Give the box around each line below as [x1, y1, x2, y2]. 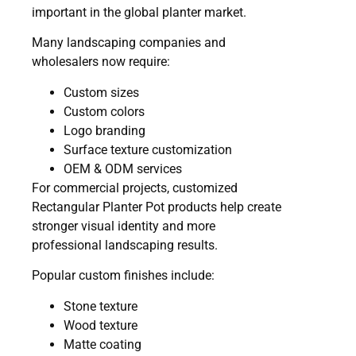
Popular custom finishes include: [32, 268, 215, 284]
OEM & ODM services [64, 161, 182, 176]
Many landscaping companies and [32, 35, 226, 51]
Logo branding [64, 122, 145, 138]
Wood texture [64, 317, 137, 333]
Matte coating [64, 336, 141, 352]
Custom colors [64, 103, 145, 119]
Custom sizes [64, 84, 139, 100]
